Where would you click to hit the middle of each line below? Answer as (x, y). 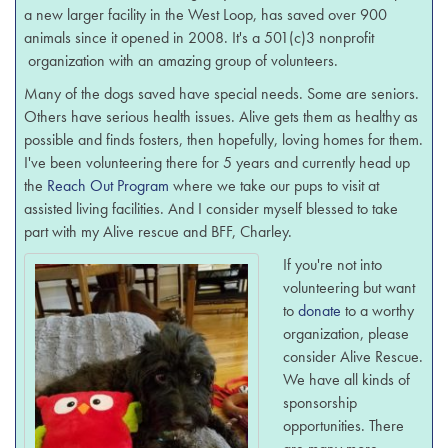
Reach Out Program (108, 186)
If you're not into (333, 265)
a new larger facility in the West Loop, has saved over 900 (206, 15)
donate (320, 311)
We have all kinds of (347, 380)
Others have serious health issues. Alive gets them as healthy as (221, 117)
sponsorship (320, 403)
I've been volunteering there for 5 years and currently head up (217, 163)
